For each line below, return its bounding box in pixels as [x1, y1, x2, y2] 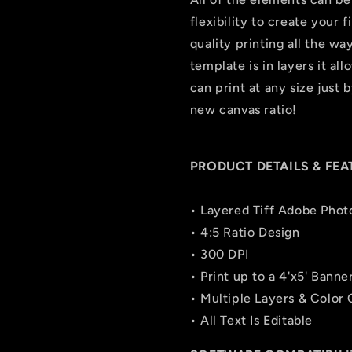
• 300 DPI [189, 247, 249, 262]
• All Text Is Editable [189, 313, 317, 328]
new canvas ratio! [189, 102, 297, 117]
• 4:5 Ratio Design [189, 225, 300, 240]
